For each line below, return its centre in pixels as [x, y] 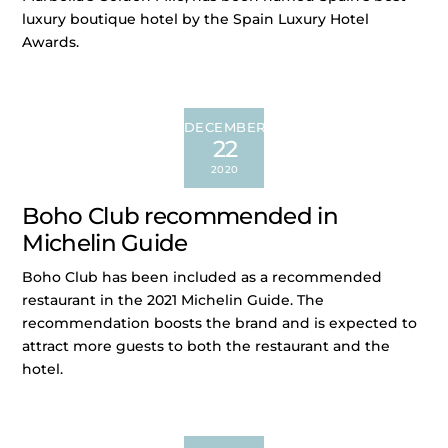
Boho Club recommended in [180, 215]
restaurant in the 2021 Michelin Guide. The [173, 299]
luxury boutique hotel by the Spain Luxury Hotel [196, 18]
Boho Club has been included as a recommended [202, 276]
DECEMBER [225, 127]
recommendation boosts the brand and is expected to [220, 322]
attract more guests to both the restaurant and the [206, 345]
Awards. [51, 41]
